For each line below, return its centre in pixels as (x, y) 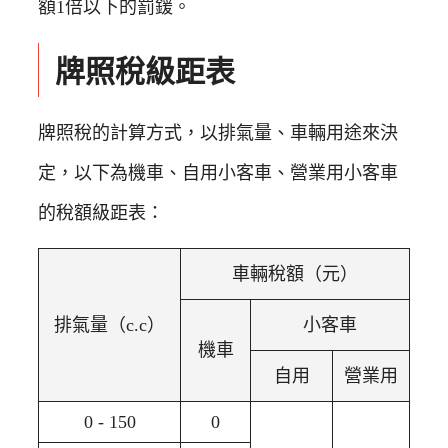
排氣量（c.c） (109, 325)
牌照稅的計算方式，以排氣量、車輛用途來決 (218, 133)
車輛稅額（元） (295, 274)
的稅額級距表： (101, 213)
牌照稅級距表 (145, 71)
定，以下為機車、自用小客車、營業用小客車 (218, 173)
